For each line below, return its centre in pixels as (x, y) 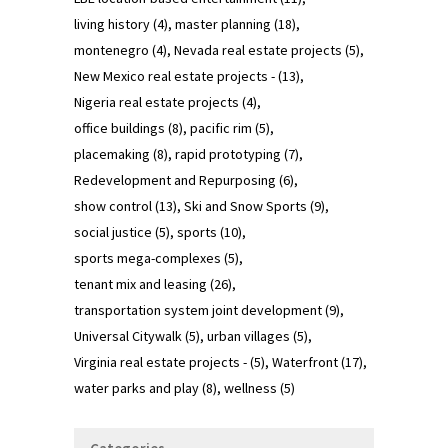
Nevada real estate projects (258, 49)
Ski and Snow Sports (245, 205)
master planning (223, 23)
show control (113, 205)
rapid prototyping (228, 153)
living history (112, 23)
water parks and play (136, 387)
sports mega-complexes (147, 257)
